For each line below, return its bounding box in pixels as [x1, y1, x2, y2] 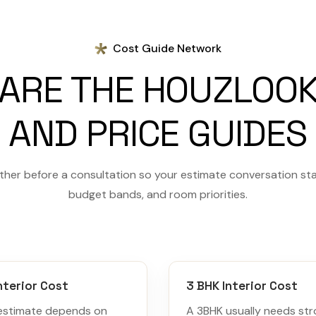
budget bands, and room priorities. [68, 187, 248, 202]
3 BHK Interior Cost [186, 278, 298, 293]
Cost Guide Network [113, 41, 221, 56]
